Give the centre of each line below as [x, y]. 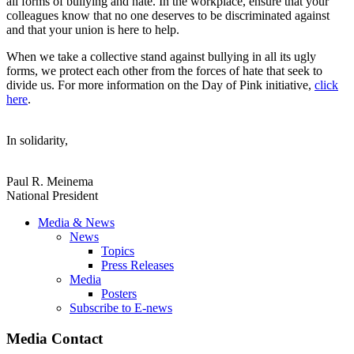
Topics [118, 251]
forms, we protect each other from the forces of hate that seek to [164, 71]
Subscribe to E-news [121, 308]
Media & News [76, 223]
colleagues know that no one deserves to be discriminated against [168, 16]
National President [52, 196]
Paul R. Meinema [50, 182]
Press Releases [137, 265]
